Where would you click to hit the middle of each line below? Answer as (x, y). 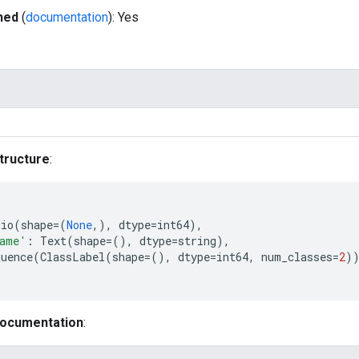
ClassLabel (73, 257)
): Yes (123, 17)
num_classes (297, 257)
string (197, 241)
